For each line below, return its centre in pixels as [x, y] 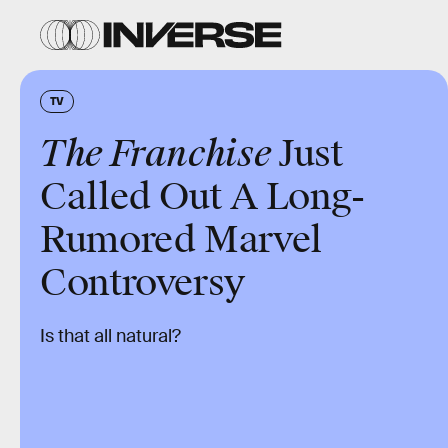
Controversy [143, 283]
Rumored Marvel [181, 240]
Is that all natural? [110, 336]
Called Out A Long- [202, 197]
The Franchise [155, 154]
